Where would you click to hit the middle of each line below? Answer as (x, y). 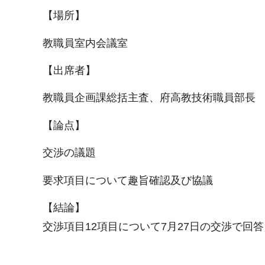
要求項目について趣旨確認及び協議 (128, 180)
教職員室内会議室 (85, 43)
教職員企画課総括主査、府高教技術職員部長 (149, 98)
